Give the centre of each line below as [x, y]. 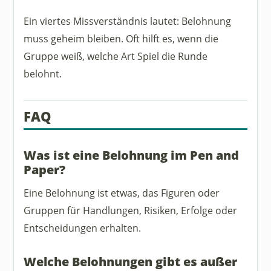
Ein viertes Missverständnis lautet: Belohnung [128, 21]
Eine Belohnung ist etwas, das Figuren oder [122, 192]
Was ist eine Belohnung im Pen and [132, 155]
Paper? [45, 170]
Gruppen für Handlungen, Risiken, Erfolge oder [131, 210]
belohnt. [43, 74]
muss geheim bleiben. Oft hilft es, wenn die [121, 39]
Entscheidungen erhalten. [83, 227]
